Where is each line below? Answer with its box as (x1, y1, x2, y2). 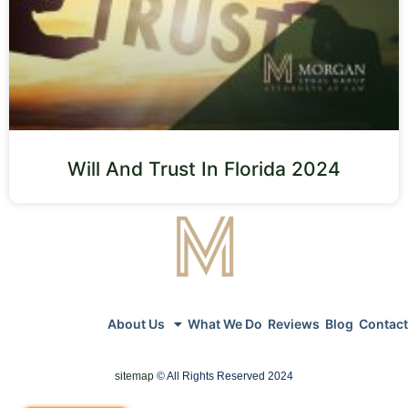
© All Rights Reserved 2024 (154, 369, 293, 382)
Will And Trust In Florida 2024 (67, 157, 341, 180)
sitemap (115, 369, 154, 382)
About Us (107, 315, 165, 331)
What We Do (188, 315, 262, 331)
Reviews (268, 315, 320, 331)
